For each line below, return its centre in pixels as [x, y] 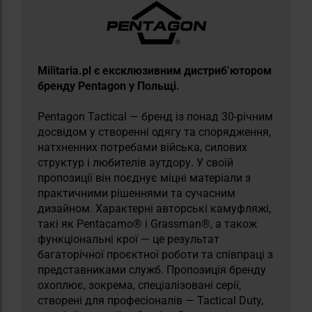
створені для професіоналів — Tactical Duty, [150, 300]
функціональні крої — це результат [128, 239]
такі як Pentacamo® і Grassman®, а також [147, 224]
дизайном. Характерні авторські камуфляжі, [154, 208]
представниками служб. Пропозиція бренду [152, 270]
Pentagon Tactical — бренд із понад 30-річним [155, 116]
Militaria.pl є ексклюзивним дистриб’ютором [155, 70]
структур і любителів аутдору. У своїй [135, 162]
